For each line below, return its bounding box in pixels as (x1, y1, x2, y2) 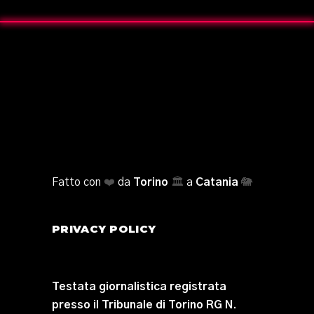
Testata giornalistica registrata (52, 281, 226, 292)
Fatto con (52, 177, 101, 188)
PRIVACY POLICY (52, 222, 156, 235)
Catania (196, 177, 238, 188)
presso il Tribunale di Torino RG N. (52, 299, 237, 310)
